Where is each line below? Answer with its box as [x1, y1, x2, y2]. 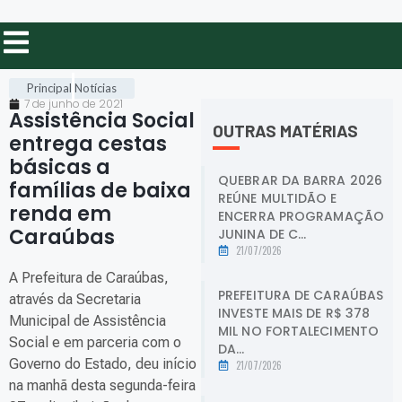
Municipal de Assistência [9, 312, 166, 329]
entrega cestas [9, 130, 167, 158]
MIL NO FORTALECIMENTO [218, 321, 380, 340]
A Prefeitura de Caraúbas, [9, 269, 169, 286]
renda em [9, 200, 111, 228]
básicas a [9, 153, 110, 181]
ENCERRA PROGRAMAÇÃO [218, 206, 384, 225]
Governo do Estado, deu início [9, 355, 197, 372]
